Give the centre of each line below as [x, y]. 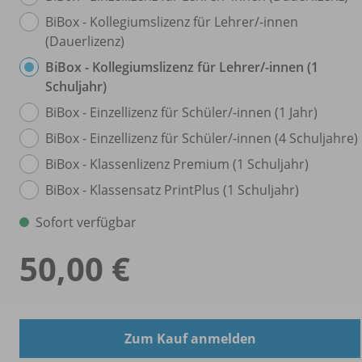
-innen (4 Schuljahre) [295, 138]
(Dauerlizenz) [85, 41]
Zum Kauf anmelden [190, 338]
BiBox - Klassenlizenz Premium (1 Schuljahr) [177, 164]
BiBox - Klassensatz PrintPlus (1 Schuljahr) [172, 189]
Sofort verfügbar [86, 222]
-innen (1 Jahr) [275, 112]
